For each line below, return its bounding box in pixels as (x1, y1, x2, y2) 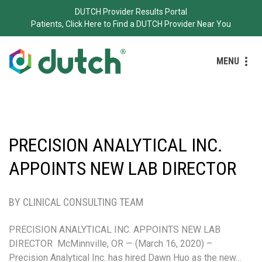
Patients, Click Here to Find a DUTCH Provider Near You (31, 19, 231, 29)
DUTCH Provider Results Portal (75, 7, 187, 16)
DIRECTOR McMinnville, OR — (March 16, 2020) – (9, 237, 217, 249)
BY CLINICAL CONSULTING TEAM (9, 195, 143, 208)
